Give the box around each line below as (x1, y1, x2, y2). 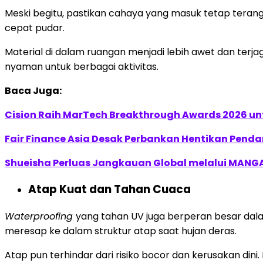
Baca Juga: (5, 83, 62, 97)
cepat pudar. (5, 21, 67, 35)
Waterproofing (5, 209, 76, 223)
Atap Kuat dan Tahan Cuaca (28, 181, 191, 198)
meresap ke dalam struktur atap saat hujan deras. (5, 224, 239, 238)
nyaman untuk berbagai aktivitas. (5, 59, 159, 73)
